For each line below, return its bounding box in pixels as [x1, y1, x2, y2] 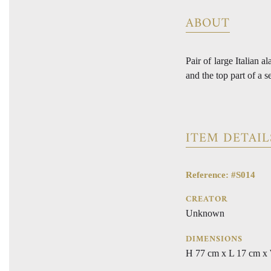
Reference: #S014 [186, 169, 255, 180]
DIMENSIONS [186, 231, 243, 247]
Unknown [186, 207, 224, 218]
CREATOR [186, 191, 227, 207]
